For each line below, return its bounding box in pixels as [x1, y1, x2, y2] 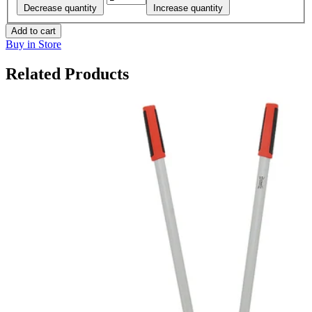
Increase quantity [153, 2, 223, 13]
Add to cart [11, 25, 56, 36]
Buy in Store [6, 38, 61, 50]
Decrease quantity [24, 2, 97, 13]
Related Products [6, 64, 129, 83]
